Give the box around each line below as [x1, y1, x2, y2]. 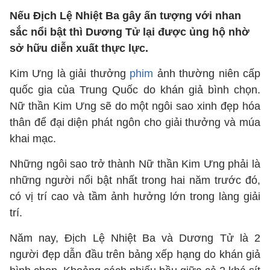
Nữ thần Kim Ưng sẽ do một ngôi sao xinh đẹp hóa [10, 100, 260, 112]
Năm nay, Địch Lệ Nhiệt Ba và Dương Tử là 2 [10, 232, 260, 244]
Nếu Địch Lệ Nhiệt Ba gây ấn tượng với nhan [10, 10, 241, 22]
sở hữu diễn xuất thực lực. [10, 42, 148, 54]
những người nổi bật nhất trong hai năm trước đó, [10, 174, 260, 186]
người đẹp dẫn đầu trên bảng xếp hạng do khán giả [10, 248, 260, 260]
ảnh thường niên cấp [153, 67, 261, 80]
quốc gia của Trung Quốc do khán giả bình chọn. [10, 84, 260, 96]
